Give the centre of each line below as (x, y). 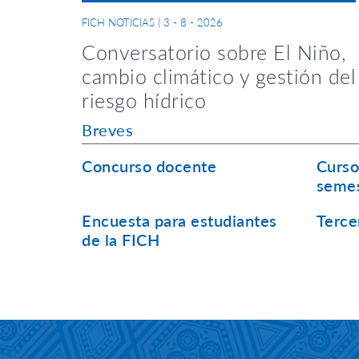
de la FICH (121, 240)
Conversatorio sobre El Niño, (214, 52)
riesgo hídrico (144, 100)
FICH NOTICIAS (118, 22)
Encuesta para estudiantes (179, 220)
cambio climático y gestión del (219, 76)
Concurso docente (149, 166)
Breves (107, 130)
